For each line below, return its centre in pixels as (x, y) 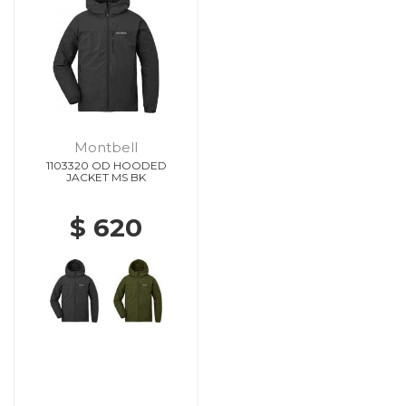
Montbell (106, 147)
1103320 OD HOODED (106, 165)
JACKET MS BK (106, 177)
